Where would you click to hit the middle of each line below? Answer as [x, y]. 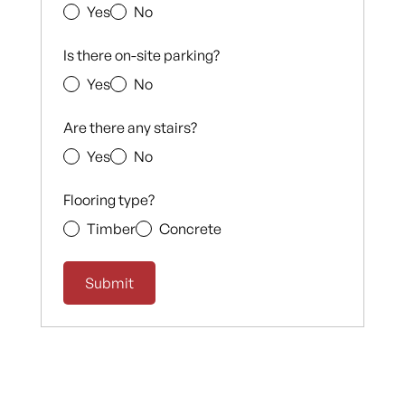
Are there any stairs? [130, 127]
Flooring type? [108, 199]
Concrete [190, 228]
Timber [111, 228]
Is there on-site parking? [141, 55]
